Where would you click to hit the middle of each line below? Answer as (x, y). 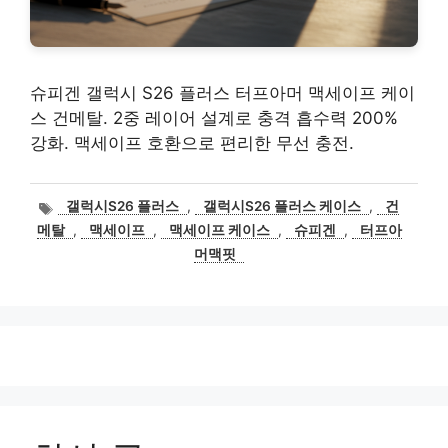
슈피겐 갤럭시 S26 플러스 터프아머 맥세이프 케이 (222, 92)
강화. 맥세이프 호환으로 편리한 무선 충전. (192, 142)
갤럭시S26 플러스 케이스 (281, 205)
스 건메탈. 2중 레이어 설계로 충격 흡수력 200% (214, 117)
